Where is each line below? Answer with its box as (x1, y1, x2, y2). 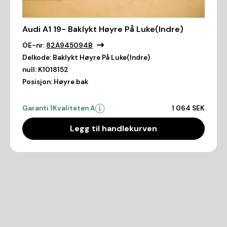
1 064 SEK (172, 103, 205, 112)
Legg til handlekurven (70, 123, 157, 134)
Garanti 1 (22, 103, 53, 112)
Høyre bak (54, 77, 88, 86)
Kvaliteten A (53, 103, 95, 112)
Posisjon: (22, 77, 52, 86)
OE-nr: (22, 41, 45, 50)
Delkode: (22, 53, 51, 62)
